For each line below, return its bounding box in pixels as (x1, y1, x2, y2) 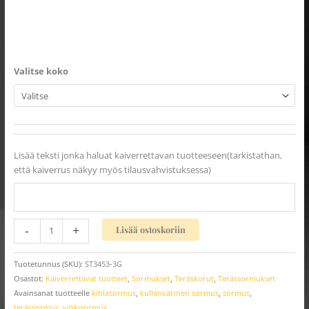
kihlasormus (91, 288, 136, 299)
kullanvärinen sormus (139, 288, 219, 299)
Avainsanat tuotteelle (13, 288, 92, 299)
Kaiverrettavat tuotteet (45, 273, 128, 284)
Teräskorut (174, 273, 214, 284)
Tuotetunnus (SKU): (13, 259, 85, 270)
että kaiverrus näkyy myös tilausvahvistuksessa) (13, 163, 211, 176)
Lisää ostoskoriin (116, 223, 186, 235)
